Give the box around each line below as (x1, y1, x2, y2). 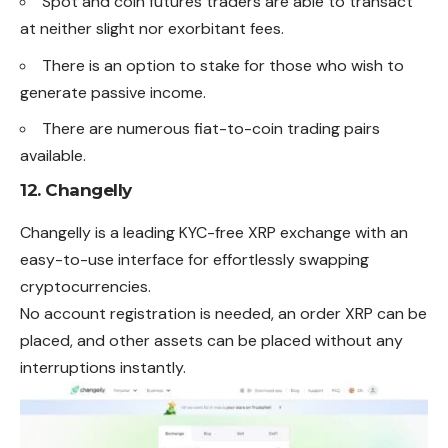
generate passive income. (20, 81, 206, 103)
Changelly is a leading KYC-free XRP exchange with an (20, 221, 408, 243)
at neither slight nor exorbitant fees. (20, 18, 284, 40)
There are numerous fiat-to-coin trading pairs (42, 118, 380, 140)
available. (20, 145, 86, 167)
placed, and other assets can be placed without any (20, 329, 403, 351)
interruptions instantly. (20, 356, 186, 378)
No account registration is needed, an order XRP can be (20, 302, 427, 324)
